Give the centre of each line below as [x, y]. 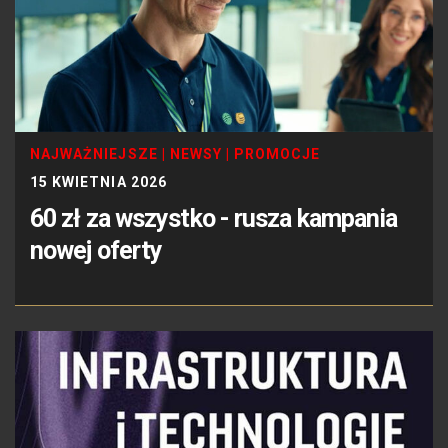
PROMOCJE [277, 153]
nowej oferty [96, 250]
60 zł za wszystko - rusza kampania [214, 218]
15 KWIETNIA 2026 [98, 181]
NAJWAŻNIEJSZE [94, 153]
